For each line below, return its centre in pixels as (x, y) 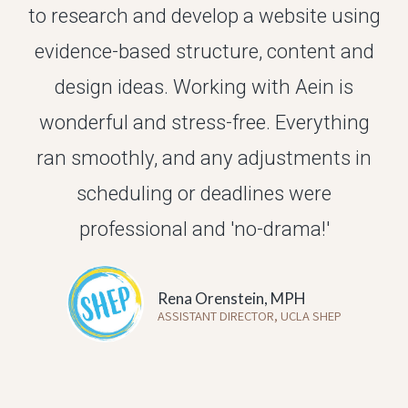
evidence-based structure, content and (204, 51)
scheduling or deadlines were (204, 193)
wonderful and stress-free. (157, 122)
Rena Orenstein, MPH (232, 298)
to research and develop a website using (204, 15)
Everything (322, 122)
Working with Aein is (263, 86)
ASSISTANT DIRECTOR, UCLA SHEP (250, 315)
